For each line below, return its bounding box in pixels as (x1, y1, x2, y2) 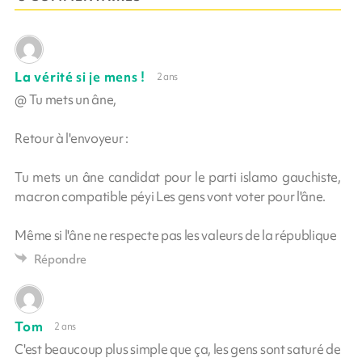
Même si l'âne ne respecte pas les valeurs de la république (15, 225, 337, 244)
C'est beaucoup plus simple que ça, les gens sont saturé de (15, 339, 341, 358)
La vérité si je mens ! (15, 67, 145, 86)
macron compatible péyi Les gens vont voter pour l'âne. (15, 187, 326, 205)
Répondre (33, 250, 87, 267)
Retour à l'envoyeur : (15, 128, 128, 147)
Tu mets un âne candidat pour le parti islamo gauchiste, (15, 167, 341, 186)
